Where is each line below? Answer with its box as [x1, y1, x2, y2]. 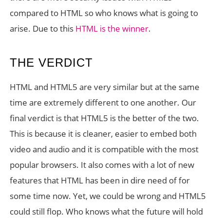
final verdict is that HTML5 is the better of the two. [10, 112, 199, 124]
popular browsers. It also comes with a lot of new [10, 159, 194, 170]
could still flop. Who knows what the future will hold [10, 206, 203, 217]
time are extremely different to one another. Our [10, 97, 196, 108]
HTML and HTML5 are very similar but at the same [10, 81, 200, 92]
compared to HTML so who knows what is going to [10, 7, 198, 18]
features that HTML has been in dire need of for [10, 175, 190, 186]
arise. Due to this [10, 23, 75, 34]
